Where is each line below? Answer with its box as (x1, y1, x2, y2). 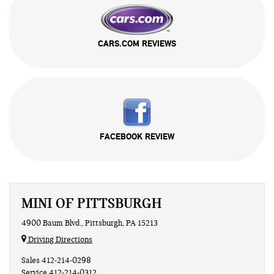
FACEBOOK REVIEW (100, 131, 174, 142)
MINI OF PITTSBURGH (21, 194, 161, 212)
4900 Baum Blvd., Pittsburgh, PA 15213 (21, 218, 158, 228)
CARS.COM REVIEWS (98, 38, 176, 49)
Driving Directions (26, 234, 92, 245)
